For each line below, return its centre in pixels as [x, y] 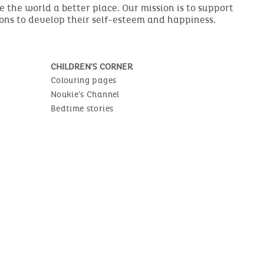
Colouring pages [84, 81]
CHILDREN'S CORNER [92, 67]
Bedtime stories [82, 109]
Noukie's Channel [85, 95]
